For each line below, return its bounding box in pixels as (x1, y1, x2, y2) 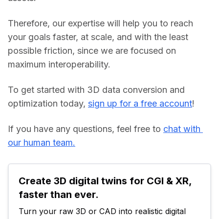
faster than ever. (19, 188, 99, 200)
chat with (163, 123, 200, 134)
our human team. (8, 137, 75, 148)
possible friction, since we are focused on (8, 45, 176, 56)
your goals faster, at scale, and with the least (8, 31, 188, 42)
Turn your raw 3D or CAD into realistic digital (19, 206, 186, 216)
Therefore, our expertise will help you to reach (8, 18, 193, 28)
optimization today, (8, 98, 88, 109)
